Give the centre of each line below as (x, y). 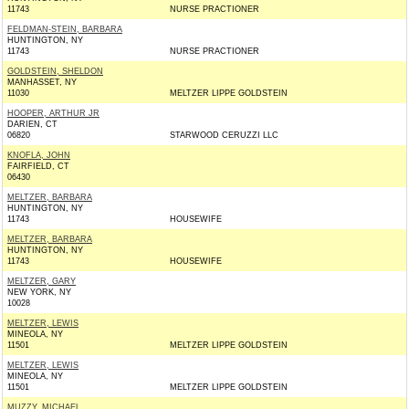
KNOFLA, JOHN (39, 155)
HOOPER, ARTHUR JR (53, 113)
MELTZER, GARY (42, 281)
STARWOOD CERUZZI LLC (224, 135)
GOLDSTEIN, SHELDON (55, 71)
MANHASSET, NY (42, 82)
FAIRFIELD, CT (38, 166)
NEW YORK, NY (39, 292)
